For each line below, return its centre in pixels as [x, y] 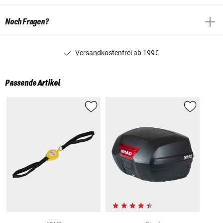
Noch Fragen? [27, 22]
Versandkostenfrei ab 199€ [117, 53]
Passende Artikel [33, 83]
